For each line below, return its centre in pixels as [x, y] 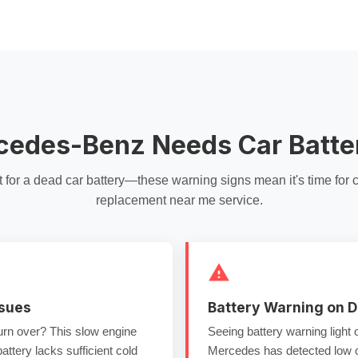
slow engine [106, 331]
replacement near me [155, 200]
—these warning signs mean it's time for [239, 180]
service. [239, 200]
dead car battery [79, 180]
